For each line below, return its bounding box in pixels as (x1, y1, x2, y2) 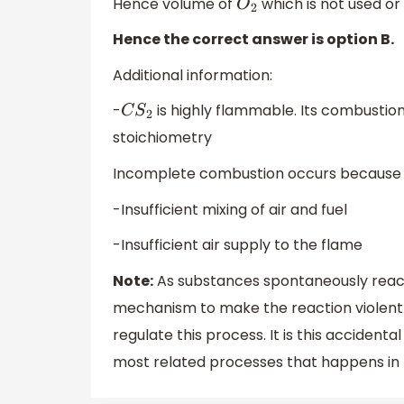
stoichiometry (113, 127, 212, 149)
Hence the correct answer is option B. (113, 29, 394, 50)
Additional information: (113, 64, 272, 86)
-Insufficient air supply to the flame (113, 234, 363, 256)
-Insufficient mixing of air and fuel (113, 198, 347, 220)
